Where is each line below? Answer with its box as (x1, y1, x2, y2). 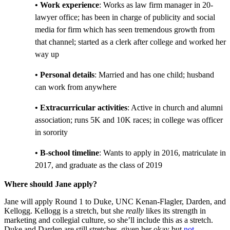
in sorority (35, 127, 68, 137)
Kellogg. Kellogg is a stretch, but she (4, 206, 126, 215)
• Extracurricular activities (35, 103, 127, 112)
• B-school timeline (35, 148, 99, 157)
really (126, 206, 144, 215)
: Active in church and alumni (127, 103, 223, 112)
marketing (4, 215, 36, 224)
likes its (144, 206, 172, 215)
